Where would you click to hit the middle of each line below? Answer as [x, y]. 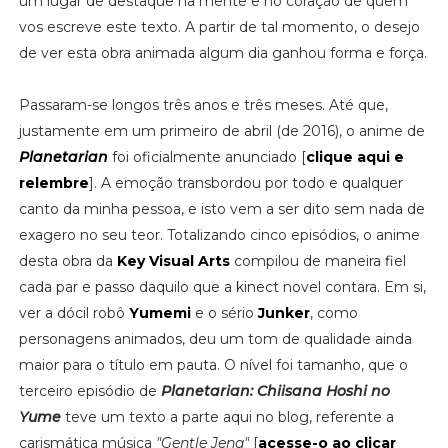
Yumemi [159, 312]
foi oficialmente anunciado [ [206, 156]
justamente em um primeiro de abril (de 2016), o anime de [221, 130]
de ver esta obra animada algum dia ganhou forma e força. [222, 52]
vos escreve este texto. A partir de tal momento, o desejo [219, 26]
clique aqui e [354, 156]
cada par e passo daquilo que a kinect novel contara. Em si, [222, 286]
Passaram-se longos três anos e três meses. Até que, [203, 104]
